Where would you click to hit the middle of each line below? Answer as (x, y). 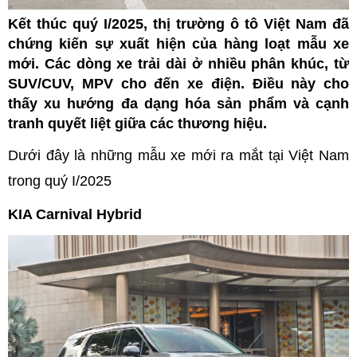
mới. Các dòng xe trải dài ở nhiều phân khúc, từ (178, 64)
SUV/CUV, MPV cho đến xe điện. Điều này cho (178, 84)
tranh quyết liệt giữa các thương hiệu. (137, 124)
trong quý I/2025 (60, 181)
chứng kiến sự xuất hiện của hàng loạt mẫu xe (178, 44)
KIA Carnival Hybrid (75, 215)
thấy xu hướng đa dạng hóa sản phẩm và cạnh (178, 104)
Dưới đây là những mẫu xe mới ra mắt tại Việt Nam (178, 156)
